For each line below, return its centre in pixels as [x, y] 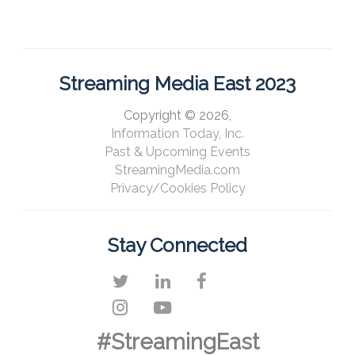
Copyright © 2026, [177, 116]
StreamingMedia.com [177, 170]
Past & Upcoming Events [177, 152]
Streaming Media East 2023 [177, 83]
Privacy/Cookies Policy [177, 189]
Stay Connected [177, 245]
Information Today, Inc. [177, 134]
